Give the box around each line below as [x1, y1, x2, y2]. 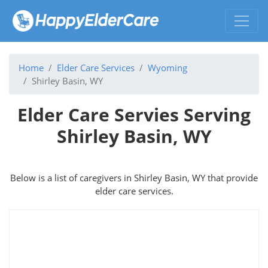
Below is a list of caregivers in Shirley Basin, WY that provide [10, 171, 258, 184]
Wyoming [148, 61, 187, 74]
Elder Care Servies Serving [17, 102, 251, 127]
